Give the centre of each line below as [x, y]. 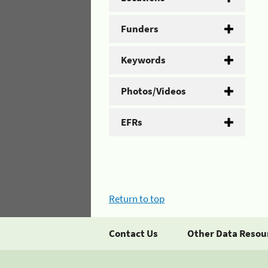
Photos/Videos [153, 91]
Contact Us [133, 233]
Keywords [143, 60]
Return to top [137, 199]
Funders [140, 28]
